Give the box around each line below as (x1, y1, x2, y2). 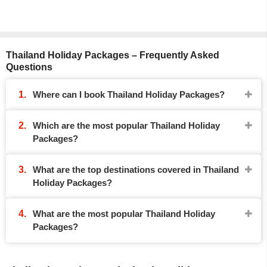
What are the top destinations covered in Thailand (33, 164, 239, 175)
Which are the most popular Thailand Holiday (33, 120, 220, 131)
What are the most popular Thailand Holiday (33, 209, 215, 219)
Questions (6, 62, 52, 72)
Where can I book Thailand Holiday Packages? (33, 89, 225, 100)
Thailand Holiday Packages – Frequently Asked (6, 50, 219, 60)
